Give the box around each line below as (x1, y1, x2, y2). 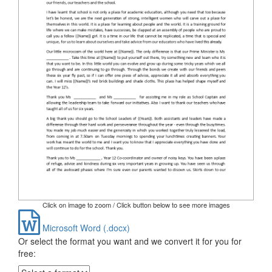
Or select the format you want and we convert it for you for (18, 234, 242, 247)
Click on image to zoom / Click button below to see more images (42, 199, 230, 209)
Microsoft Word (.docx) (40, 221, 130, 234)
